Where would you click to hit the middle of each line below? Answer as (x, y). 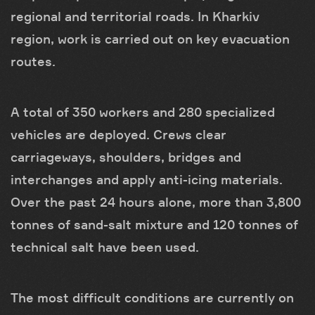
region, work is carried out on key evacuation (150, 38)
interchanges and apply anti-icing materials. (147, 179)
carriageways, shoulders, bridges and (126, 156)
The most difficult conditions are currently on (152, 297)
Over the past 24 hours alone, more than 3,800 (156, 201)
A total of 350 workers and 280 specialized (143, 111)
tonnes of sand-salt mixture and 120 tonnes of (154, 224)
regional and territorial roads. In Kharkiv (135, 16)
